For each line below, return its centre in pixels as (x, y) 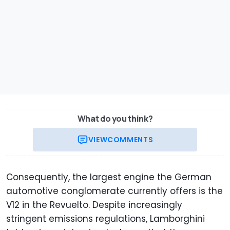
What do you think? (115, 119)
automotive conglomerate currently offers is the (114, 191)
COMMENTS (130, 140)
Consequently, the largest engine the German (109, 177)
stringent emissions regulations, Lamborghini (106, 219)
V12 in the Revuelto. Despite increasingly (94, 205)
